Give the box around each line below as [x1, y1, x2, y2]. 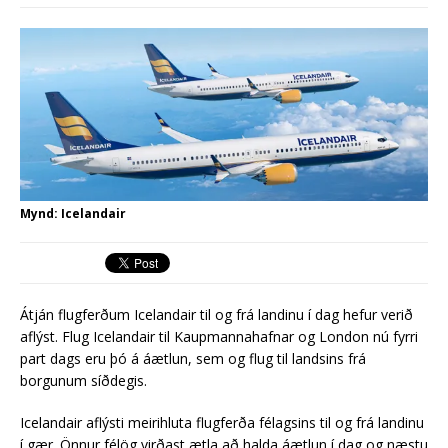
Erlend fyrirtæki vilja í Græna [202, 24, 396, 43]
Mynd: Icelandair [20, 205, 126, 223]
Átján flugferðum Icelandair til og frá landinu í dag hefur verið [20, 305, 413, 325]
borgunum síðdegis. [20, 371, 147, 391]
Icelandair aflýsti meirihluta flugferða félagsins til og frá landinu [20, 413, 424, 433]
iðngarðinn [202, 50, 278, 69]
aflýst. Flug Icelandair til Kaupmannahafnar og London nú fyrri [20, 327, 418, 347]
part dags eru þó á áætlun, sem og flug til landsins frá [20, 349, 366, 369]
